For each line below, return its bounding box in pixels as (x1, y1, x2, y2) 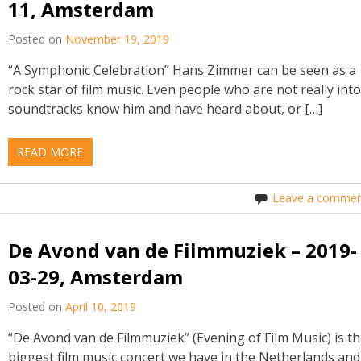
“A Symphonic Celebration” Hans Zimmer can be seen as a (8, 61, 357, 80)
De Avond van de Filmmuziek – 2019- (8, 236, 358, 263)
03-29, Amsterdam (8, 263, 184, 290)
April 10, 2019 (65, 298, 137, 314)
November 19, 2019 (65, 31, 170, 48)
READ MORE (17, 144, 84, 160)
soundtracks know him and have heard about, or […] (8, 100, 323, 118)
